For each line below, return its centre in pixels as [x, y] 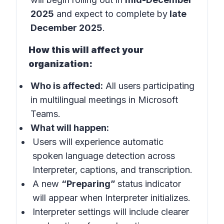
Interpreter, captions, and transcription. [112, 170]
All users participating [149, 86]
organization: [60, 64]
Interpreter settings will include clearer [111, 212]
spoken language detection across [104, 156]
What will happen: [70, 128]
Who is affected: [67, 86]
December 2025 [66, 28]
